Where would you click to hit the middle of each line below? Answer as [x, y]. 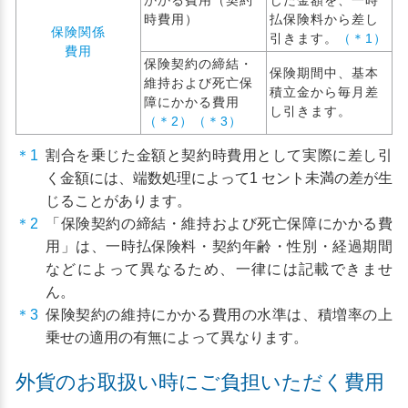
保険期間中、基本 [324, 73]
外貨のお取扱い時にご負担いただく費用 [200, 382]
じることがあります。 [118, 201]
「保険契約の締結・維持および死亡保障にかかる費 [219, 224]
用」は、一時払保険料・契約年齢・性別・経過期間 [219, 246]
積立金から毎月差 [324, 92]
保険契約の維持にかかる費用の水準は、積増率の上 [219, 315]
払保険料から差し [324, 19]
